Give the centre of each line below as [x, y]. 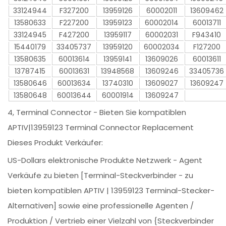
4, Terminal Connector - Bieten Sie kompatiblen [97, 112]
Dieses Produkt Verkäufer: [55, 143]
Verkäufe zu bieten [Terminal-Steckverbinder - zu [101, 175]
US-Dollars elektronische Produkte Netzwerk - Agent [105, 160]
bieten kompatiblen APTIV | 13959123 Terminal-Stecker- [111, 190]
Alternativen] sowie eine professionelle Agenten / [101, 206]
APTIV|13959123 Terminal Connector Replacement [101, 127]
